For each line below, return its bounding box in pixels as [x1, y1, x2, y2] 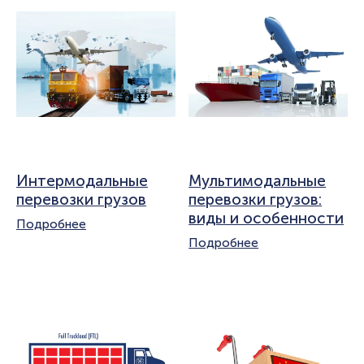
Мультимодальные [188, 171, 327, 191]
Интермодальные [16, 171, 148, 191]
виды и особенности [188, 209, 344, 228]
